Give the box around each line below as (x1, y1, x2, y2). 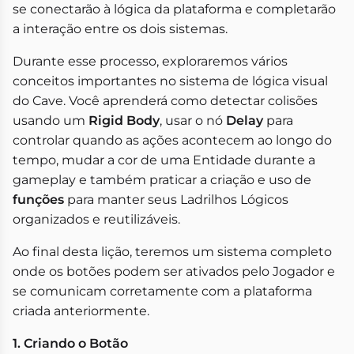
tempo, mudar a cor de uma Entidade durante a (13, 153, 315, 168)
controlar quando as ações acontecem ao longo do (13, 133, 332, 148)
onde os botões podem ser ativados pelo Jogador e (13, 264, 335, 279)
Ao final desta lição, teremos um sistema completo (13, 244, 332, 259)
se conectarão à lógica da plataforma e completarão (13, 2, 336, 17)
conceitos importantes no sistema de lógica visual (13, 73, 328, 88)
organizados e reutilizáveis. (13, 212, 180, 227)
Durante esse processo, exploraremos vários (13, 54, 288, 69)
